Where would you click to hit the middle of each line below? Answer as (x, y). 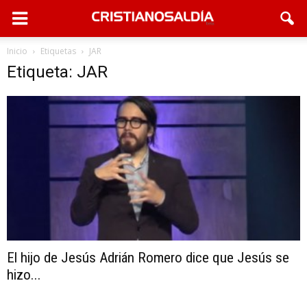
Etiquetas (58, 51)
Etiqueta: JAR (57, 72)
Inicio (17, 51)
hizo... (24, 275)
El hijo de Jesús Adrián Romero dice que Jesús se (148, 258)
